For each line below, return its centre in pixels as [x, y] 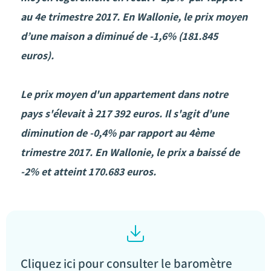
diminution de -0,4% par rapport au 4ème [117, 133]
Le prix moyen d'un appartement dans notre [124, 94]
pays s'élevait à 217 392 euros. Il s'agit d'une [125, 114]
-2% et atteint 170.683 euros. [88, 172]
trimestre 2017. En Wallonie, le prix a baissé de [131, 152]
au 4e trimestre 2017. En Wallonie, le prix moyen [134, 17]
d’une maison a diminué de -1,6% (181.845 [119, 36]
